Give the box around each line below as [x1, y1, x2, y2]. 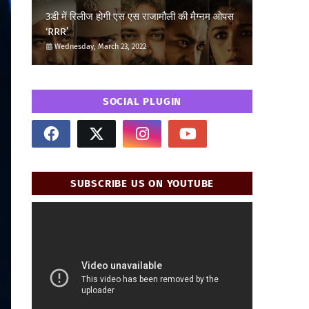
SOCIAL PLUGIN [102, 95, 182, 108]
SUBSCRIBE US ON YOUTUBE [70, 177, 215, 190]
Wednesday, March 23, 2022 [54, 42, 146, 51]
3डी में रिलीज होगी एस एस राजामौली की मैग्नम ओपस [46, 10, 234, 23]
